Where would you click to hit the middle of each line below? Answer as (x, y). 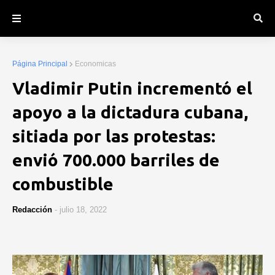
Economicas (95, 64)
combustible (63, 184)
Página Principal (40, 64)
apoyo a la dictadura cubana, (130, 112)
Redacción (32, 210)
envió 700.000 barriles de (116, 160)
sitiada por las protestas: (114, 136)
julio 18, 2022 (83, 210)
